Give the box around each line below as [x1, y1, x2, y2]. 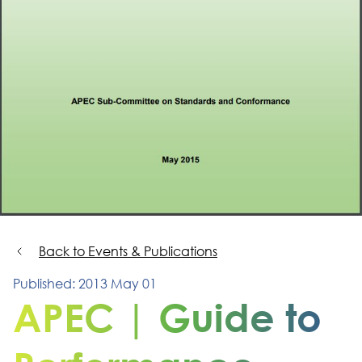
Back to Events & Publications [39, 242, 217, 259]
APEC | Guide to [13, 293, 322, 341]
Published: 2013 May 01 [13, 275, 157, 292]
